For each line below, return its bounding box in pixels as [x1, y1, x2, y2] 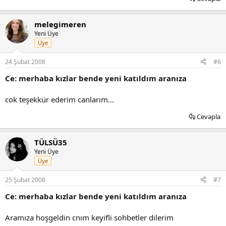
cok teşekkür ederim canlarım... [5, 94, 114, 104]
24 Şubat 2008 [5, 57, 45, 66]
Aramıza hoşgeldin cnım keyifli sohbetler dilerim [5, 212, 174, 222]
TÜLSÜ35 [34, 137, 67, 147]
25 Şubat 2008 [5, 175, 45, 184]
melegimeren [34, 19, 86, 29]
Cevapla [197, 111, 220, 121]
